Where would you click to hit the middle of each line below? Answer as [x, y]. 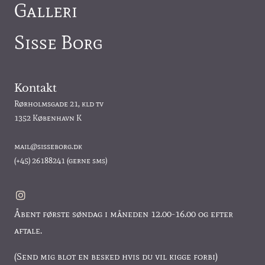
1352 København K [48, 118]
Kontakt [35, 88]
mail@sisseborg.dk [48, 147]
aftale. [28, 231]
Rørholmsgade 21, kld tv [59, 104]
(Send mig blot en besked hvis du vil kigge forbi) [116, 257]
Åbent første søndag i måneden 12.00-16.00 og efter [124, 214]
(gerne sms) [86, 161]
